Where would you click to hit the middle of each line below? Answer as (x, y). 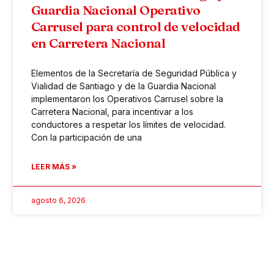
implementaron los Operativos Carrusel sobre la (127, 99)
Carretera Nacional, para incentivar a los (112, 112)
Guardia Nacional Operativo (116, 10)
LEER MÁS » (54, 167)
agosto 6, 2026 (58, 201)
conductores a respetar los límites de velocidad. (128, 125)
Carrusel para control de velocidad (135, 27)
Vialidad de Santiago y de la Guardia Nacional (123, 86)
